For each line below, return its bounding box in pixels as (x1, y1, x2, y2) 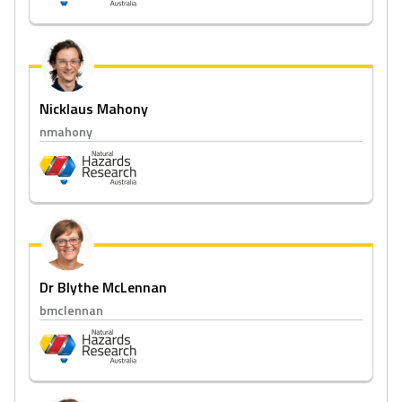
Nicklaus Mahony (39, 98, 148, 119)
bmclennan (39, 301, 103, 319)
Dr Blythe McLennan (39, 276, 167, 298)
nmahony (39, 122, 92, 141)
